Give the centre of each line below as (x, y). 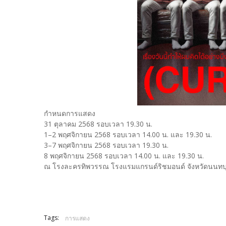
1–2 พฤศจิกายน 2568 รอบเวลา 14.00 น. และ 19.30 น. (128, 135)
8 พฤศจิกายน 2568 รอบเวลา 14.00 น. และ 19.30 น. (124, 156)
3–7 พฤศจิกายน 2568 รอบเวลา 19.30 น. (106, 145)
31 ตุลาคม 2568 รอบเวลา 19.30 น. (98, 124)
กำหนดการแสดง (70, 114)
